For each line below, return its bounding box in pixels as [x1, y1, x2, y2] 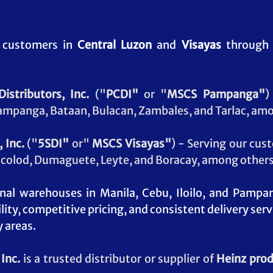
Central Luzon [77, 38, 152, 52]
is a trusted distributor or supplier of [23, 252, 216, 266]
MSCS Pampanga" [167, 87, 265, 102]
